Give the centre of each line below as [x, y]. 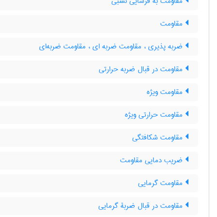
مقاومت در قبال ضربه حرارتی [142, 69]
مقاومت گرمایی [162, 183]
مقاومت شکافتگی [159, 138]
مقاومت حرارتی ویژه [155, 115]
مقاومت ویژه [166, 92]
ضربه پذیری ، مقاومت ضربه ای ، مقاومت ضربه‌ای [112, 46]
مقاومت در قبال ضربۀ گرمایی [142, 206]
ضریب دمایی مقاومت [153, 160]
